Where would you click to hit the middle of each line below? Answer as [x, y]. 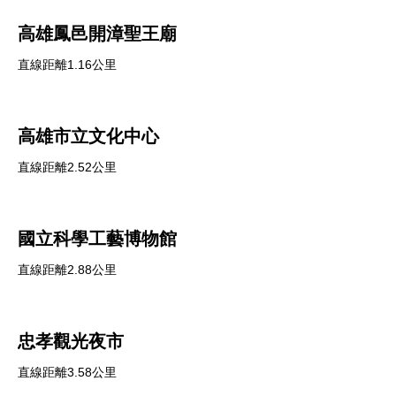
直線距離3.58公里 [67, 372]
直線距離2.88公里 [67, 270]
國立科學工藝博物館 [97, 239]
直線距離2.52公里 [67, 167]
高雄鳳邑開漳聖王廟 [97, 34]
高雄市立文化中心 [88, 136]
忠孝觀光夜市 [71, 341]
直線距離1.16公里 [67, 65]
